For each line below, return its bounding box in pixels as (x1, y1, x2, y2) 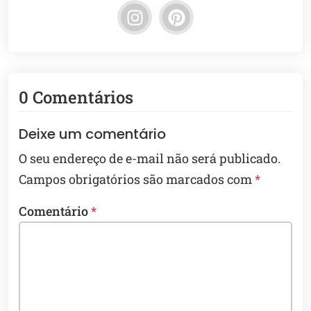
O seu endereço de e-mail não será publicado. (19, 150, 280, 167)
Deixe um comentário (19, 124, 166, 144)
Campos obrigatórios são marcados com (19, 171, 255, 188)
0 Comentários (19, 86, 133, 109)
